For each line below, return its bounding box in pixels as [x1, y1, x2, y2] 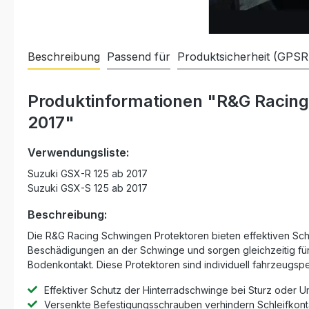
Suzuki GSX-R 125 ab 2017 [28, 168, 148, 179]
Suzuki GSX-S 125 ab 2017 [28, 182, 148, 194]
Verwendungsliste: [28, 146, 129, 159]
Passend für [107, 50, 170, 63]
